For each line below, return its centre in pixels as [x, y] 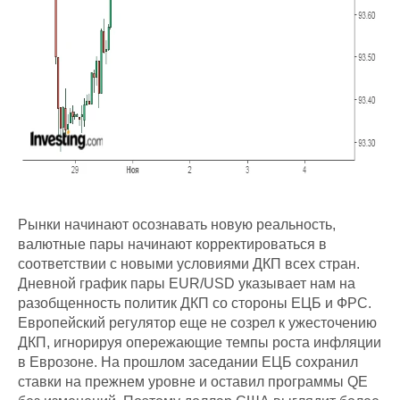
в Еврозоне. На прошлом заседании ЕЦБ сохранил [188, 362]
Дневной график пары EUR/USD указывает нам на [187, 283]
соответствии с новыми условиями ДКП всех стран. [189, 264]
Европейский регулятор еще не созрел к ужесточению [197, 323]
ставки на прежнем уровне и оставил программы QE [193, 382]
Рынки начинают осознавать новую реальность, [177, 225]
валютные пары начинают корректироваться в [172, 244]
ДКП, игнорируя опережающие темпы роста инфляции [200, 342]
